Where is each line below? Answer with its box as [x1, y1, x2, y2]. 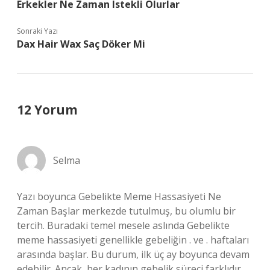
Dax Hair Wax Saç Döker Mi [17, 37, 145, 51]
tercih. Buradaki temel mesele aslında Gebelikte [17, 219, 230, 232]
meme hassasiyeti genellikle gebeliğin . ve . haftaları [17, 233, 249, 246]
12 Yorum [17, 101, 78, 118]
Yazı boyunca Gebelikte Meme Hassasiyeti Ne [17, 190, 221, 203]
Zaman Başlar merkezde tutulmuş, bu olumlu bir [17, 204, 236, 218]
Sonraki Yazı [17, 26, 58, 36]
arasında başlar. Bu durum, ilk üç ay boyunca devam [17, 248, 250, 261]
